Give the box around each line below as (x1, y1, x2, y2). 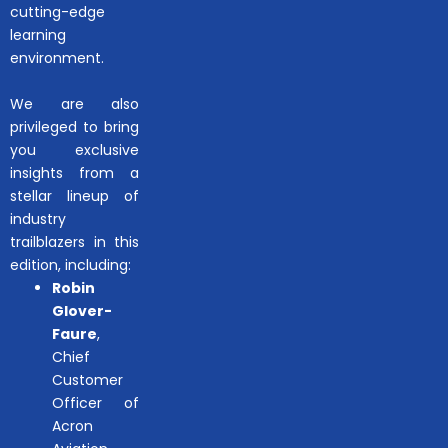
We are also (10, 94, 140, 115)
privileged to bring (10, 117, 140, 138)
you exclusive (10, 140, 140, 161)
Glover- (52, 301, 112, 322)
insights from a (10, 163, 140, 184)
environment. (10, 48, 104, 69)
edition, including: (10, 255, 131, 276)
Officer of (52, 393, 140, 414)
